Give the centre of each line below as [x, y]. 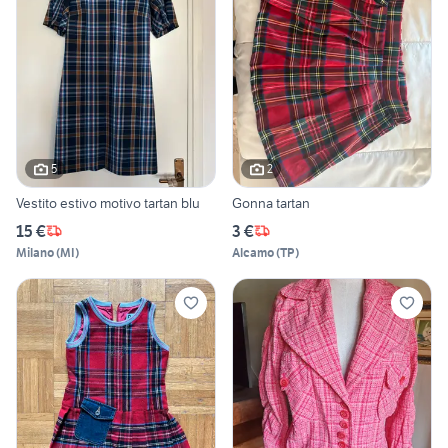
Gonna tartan [271, 202]
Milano [35, 252]
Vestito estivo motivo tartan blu [108, 202]
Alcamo [253, 252]
